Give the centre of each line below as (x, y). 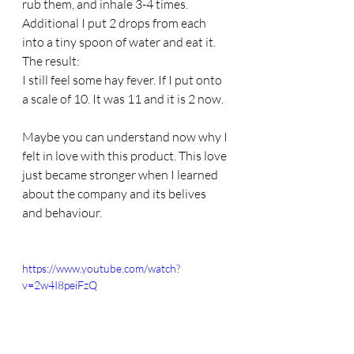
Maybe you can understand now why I (126, 137)
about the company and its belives (115, 194)
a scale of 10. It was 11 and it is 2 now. (123, 99)
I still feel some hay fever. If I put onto (123, 80)
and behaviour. (63, 213)
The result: (51, 61)
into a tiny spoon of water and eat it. (119, 42)
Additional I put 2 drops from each (115, 23)
